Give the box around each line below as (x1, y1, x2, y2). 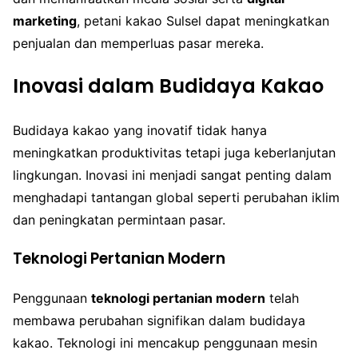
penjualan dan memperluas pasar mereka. (13, 34, 264, 51)
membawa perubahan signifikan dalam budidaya (13, 312, 305, 328)
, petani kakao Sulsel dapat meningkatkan (77, 12, 329, 29)
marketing (13, 12, 77, 29)
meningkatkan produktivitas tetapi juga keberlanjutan (13, 145, 336, 161)
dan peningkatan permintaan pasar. (13, 212, 225, 229)
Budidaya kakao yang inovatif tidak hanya (13, 122, 267, 139)
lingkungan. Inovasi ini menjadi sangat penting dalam (13, 167, 332, 184)
